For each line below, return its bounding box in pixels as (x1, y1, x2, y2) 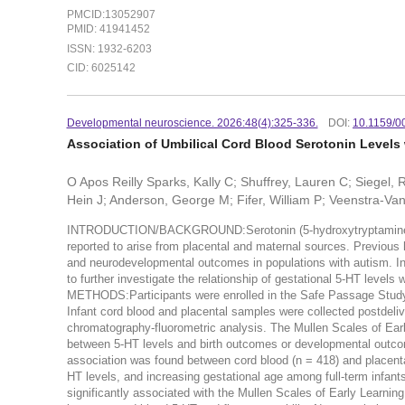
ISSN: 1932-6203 (66, 42, 152, 54)
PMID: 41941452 (66, 23, 150, 34)
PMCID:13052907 (66, 8, 155, 20)
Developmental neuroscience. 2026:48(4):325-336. (66, 118, 318, 129)
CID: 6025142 (66, 62, 136, 74)
